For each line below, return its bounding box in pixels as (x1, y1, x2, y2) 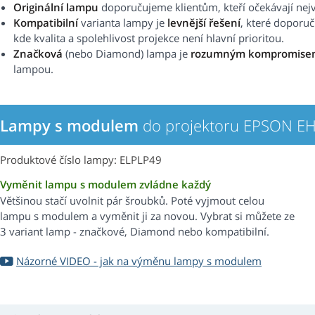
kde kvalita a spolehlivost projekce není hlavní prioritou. (13, 31, 284, 46)
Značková (13, 46, 63, 61)
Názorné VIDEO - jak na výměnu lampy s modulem (16, 254, 262, 269)
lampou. (13, 62, 53, 77)
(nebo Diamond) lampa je (63, 46, 191, 61)
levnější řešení (167, 15, 240, 30)
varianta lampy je (78, 15, 167, 30)
